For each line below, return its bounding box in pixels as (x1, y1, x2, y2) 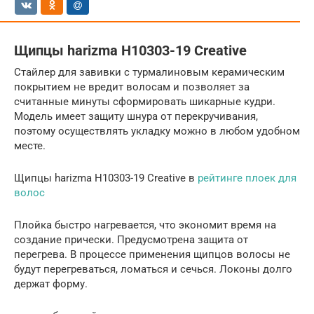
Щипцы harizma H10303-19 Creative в (14, 171, 198, 184)
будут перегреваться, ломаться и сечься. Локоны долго (14, 262, 292, 275)
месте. (14, 139, 46, 152)
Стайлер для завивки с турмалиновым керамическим (14, 65, 285, 78)
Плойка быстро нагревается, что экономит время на (14, 218, 276, 231)
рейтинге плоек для (198, 171, 296, 184)
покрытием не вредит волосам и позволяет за (14, 80, 250, 93)
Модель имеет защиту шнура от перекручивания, (14, 109, 258, 123)
